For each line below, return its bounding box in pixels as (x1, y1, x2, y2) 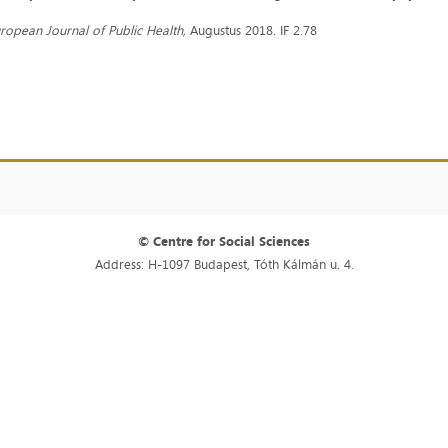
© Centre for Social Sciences (138, 232, 310, 251)
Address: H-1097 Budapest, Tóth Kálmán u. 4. (94, 255, 354, 274)
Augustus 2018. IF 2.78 (186, 21, 318, 39)
